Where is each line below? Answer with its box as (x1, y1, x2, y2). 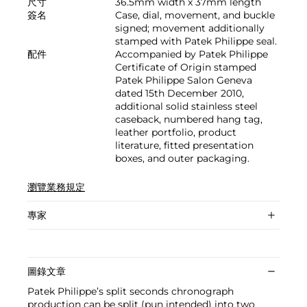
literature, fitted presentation (115, 139, 254, 152)
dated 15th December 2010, (115, 87, 244, 100)
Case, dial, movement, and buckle (115, 9, 275, 22)
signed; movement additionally (115, 22, 265, 35)
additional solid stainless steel (115, 100, 258, 113)
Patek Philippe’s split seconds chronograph (27, 285, 234, 298)
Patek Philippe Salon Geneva (115, 74, 252, 87)
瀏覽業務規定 (27, 181, 85, 194)
